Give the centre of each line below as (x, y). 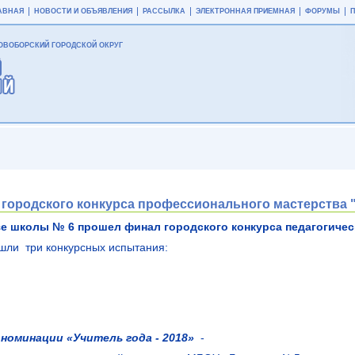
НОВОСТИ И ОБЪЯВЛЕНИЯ (83, 11)
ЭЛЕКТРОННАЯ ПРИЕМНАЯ (245, 11)
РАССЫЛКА (164, 11)
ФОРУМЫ (323, 11)
